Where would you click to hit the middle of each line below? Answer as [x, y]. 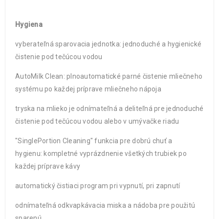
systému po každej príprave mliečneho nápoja [88, 89]
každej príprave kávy [48, 166]
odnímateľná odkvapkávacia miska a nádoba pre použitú [105, 205]
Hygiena [29, 24]
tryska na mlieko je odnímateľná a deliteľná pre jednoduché [109, 109]
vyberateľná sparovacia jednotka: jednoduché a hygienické [108, 44]
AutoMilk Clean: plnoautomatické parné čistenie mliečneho [109, 76]
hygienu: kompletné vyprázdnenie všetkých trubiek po [101, 153]
